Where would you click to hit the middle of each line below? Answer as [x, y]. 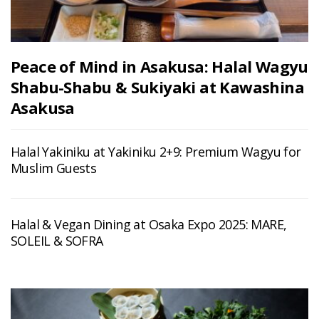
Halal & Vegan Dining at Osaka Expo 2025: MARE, [149, 224]
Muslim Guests [54, 168]
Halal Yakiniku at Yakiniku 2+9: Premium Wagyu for [156, 151]
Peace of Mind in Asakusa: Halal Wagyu [159, 66]
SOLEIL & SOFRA [57, 240]
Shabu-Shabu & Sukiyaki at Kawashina [157, 87]
